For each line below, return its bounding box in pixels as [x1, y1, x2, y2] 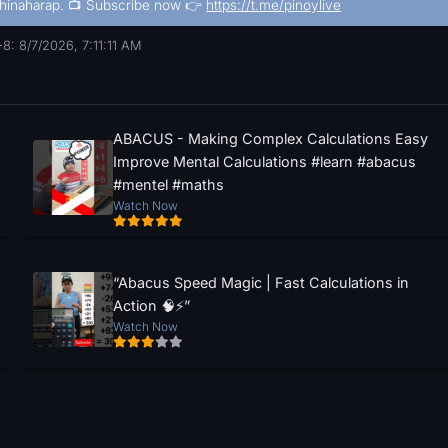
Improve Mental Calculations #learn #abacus [112, 153, 416, 170]
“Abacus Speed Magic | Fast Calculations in [112, 273, 409, 291]
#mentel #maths [112, 176, 224, 193]
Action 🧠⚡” [112, 296, 190, 314]
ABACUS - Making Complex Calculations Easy [112, 130, 428, 147]
